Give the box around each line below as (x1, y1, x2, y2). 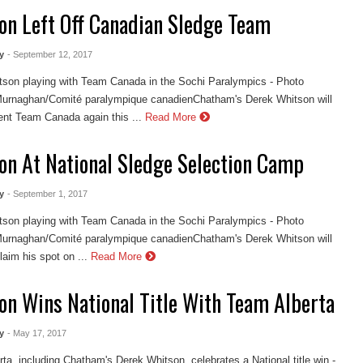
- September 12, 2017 (6, 49, 92, 60)
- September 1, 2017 (6, 189, 88, 199)
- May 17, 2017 (6, 327, 66, 338)
